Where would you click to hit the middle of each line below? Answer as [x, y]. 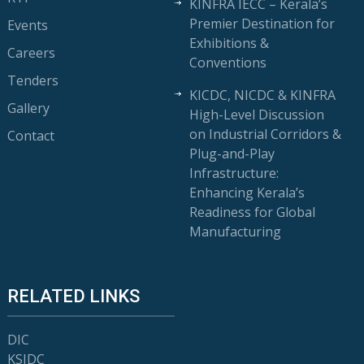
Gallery [28, 108]
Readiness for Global [253, 212]
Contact [30, 136]
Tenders [32, 80]
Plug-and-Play [232, 154]
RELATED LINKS [73, 296]
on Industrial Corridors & [266, 134]
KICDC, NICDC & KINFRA [263, 95]
